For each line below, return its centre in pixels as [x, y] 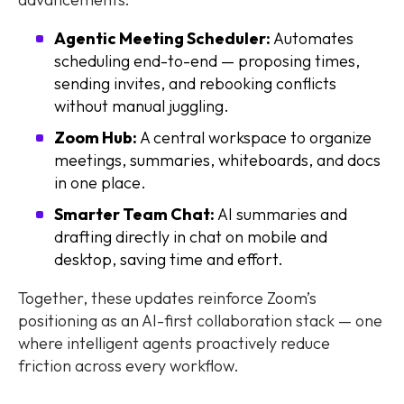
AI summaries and [281, 215]
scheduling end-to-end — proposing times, [207, 61]
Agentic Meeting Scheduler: [162, 39]
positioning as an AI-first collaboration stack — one [200, 321]
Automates [312, 39]
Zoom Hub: [96, 138]
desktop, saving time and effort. [169, 260]
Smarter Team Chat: [134, 215]
